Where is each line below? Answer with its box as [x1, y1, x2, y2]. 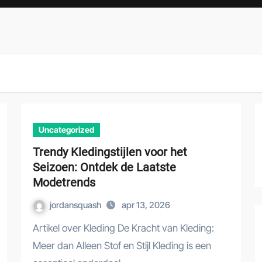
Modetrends [33, 175, 95, 189]
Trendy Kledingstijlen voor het [33, 145, 187, 159]
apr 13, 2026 [122, 199, 170, 211]
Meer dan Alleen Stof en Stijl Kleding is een [33, 240, 211, 251]
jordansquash [50, 199, 103, 211]
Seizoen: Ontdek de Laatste [33, 160, 176, 174]
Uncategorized [39, 125, 94, 135]
